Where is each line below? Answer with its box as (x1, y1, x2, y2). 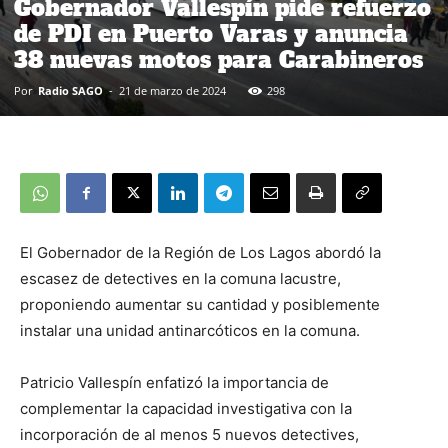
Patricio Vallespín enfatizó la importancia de (20, 373, 329, 392)
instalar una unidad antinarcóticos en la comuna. (20, 321, 360, 340)
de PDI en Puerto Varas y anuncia (14, 19, 408, 49)
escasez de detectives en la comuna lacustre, (20, 269, 341, 288)
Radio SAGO (38, 83, 103, 98)
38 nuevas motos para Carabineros (14, 45, 423, 75)
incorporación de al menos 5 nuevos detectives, (20, 425, 359, 444)
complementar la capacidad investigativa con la (20, 399, 352, 418)
